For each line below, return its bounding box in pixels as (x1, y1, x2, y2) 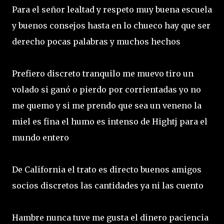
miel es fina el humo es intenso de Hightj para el (12, 116, 207, 126)
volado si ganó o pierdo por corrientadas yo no (12, 84, 201, 94)
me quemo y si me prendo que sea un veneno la (12, 100, 201, 110)
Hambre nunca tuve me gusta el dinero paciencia (12, 212, 208, 222)
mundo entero (12, 132, 71, 142)
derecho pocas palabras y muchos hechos (12, 36, 182, 46)
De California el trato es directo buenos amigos (12, 164, 201, 174)
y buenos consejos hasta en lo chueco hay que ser (12, 20, 210, 30)
